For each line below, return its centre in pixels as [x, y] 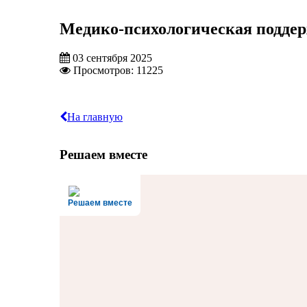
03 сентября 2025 [112, 58]
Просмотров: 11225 [118, 70]
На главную [95, 116]
